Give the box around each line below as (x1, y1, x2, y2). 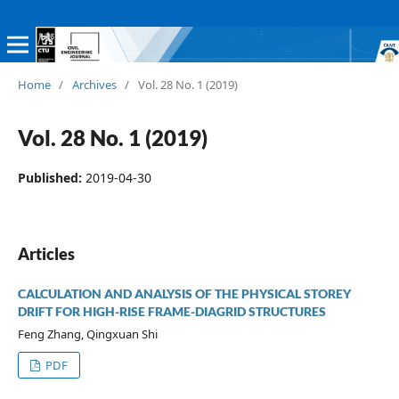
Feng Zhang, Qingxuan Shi (17, 325, 158, 342)
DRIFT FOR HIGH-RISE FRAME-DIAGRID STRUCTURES (17, 303, 326, 319)
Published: (17, 168, 85, 186)
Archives (71, 76, 117, 93)
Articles (17, 243, 75, 264)
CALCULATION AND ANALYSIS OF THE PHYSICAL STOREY (17, 285, 351, 301)
